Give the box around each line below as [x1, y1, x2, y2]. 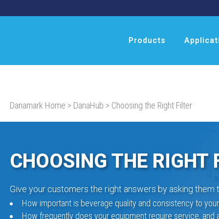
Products [129, 36, 166, 45]
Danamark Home [9, 100, 66, 110]
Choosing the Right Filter [111, 100, 192, 110]
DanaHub [73, 100, 104, 110]
